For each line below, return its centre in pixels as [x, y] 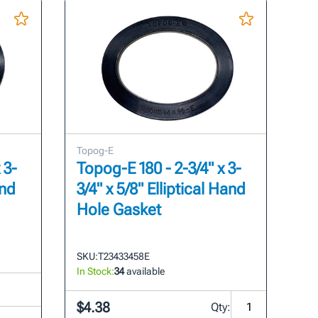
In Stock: [96, 271]
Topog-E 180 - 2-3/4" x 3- [159, 168]
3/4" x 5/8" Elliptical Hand [161, 189]
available [145, 271]
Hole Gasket [119, 209]
